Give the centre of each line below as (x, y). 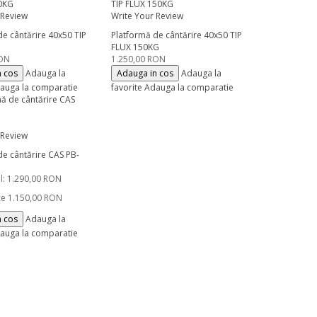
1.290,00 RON (35, 179)
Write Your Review (147, 16)
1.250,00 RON (138, 59)
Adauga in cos (145, 73)
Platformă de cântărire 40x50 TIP (176, 35)
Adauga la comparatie (189, 87)
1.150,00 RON (35, 198)
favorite (126, 87)
